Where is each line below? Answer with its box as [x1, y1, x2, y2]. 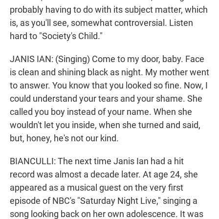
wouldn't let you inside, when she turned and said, [10, 120, 200, 131]
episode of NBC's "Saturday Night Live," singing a [10, 196, 197, 206]
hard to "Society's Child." [10, 31, 103, 42]
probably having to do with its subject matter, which [10, 4, 208, 15]
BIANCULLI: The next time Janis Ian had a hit [10, 156, 184, 167]
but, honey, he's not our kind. [10, 133, 119, 144]
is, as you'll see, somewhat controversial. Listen [10, 18, 193, 28]
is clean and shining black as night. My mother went [10, 67, 209, 78]
